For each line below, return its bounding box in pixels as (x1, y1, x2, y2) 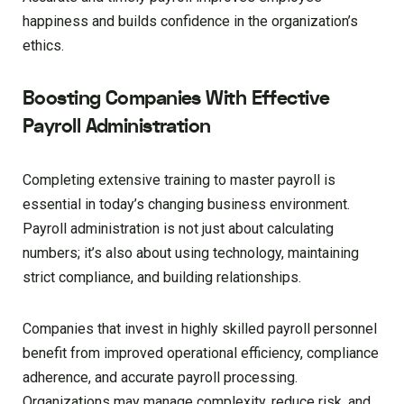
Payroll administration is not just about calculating (23, 220, 334, 238)
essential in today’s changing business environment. (23, 196, 350, 214)
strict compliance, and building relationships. (23, 269, 301, 287)
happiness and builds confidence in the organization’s (23, 13, 358, 31)
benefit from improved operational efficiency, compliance (23, 344, 379, 363)
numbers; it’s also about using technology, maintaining (23, 244, 359, 262)
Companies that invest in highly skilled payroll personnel (23, 320, 377, 338)
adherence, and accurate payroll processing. (23, 369, 298, 387)
